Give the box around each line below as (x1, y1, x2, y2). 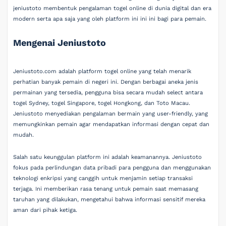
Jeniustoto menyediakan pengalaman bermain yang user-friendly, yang (13, 110, 208, 118)
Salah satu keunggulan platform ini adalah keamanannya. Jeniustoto (13, 153, 202, 160)
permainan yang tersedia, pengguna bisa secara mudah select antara (13, 89, 203, 96)
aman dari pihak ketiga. (13, 206, 78, 213)
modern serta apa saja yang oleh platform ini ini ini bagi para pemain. (13, 16, 207, 22)
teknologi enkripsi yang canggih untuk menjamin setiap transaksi (13, 175, 193, 182)
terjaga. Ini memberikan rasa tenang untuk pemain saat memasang (13, 185, 199, 192)
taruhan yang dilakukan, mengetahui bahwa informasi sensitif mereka (13, 196, 206, 203)
